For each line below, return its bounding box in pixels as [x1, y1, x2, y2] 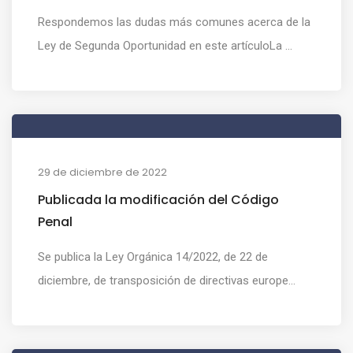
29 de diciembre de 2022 [38, 164, 167, 180]
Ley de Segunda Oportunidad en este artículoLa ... [38, 38, 292, 53]
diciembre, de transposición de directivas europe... [38, 273, 295, 288]
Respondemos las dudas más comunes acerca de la [38, 14, 310, 29]
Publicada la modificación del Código [38, 190, 279, 209]
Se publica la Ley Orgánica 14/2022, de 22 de [38, 249, 268, 264]
